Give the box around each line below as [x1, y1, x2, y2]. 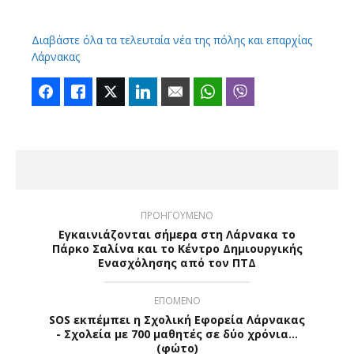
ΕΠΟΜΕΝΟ [153, 294, 201, 308]
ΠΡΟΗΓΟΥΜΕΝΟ [141, 209, 213, 223]
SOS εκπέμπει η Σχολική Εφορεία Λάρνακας [49, 312, 305, 328]
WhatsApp [222, 85, 272, 100]
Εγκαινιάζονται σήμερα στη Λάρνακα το [58, 227, 296, 243]
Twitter [125, 85, 157, 100]
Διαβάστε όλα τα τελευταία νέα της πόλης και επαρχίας [32, 32, 312, 48]
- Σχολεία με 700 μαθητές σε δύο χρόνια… [56, 326, 298, 342]
